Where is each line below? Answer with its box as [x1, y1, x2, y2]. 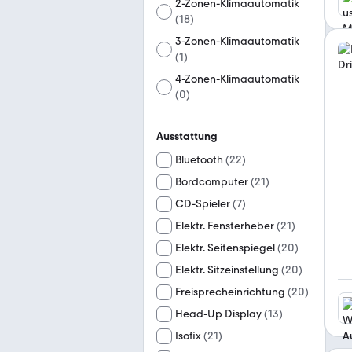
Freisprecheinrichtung [175, 285, 285, 299]
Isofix [175, 329, 201, 343]
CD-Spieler [175, 197, 230, 211]
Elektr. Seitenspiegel [175, 241, 275, 255]
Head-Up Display [175, 307, 262, 321]
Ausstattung [156, 130, 218, 143]
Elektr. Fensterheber [175, 219, 274, 233]
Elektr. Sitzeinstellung [175, 263, 279, 277]
